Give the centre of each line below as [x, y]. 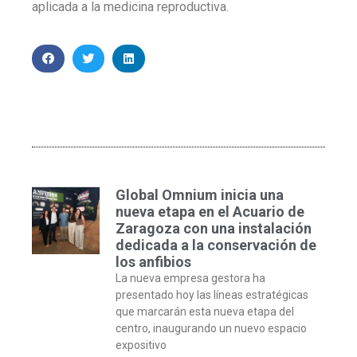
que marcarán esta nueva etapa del [204, 312]
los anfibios [153, 262]
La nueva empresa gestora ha [190, 279]
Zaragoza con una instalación [213, 229]
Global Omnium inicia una [199, 195]
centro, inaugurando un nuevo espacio [211, 329]
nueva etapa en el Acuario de [210, 212]
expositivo [141, 345]
